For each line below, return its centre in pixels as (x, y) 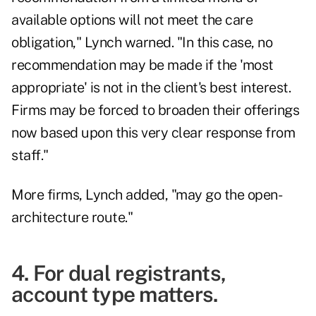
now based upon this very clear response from (153, 133)
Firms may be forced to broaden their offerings (155, 110)
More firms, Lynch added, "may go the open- (147, 195)
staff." (30, 156)
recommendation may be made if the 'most (142, 65)
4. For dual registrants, (119, 273)
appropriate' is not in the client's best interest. (151, 88)
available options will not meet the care (132, 20)
